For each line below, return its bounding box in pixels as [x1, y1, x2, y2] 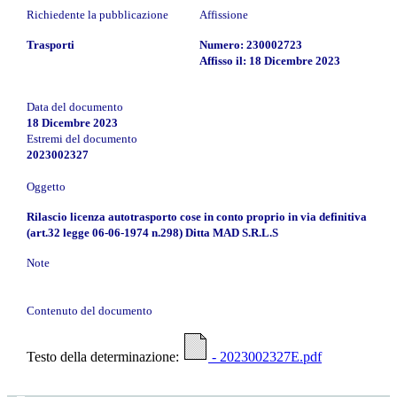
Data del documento [27, 99, 123, 113]
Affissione [199, 7, 248, 21]
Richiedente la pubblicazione [27, 7, 168, 21]
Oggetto [27, 179, 66, 193]
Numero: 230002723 [199, 37, 302, 51]
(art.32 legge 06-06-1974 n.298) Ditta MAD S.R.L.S [27, 225, 278, 239]
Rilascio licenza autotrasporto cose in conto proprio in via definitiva [27, 209, 367, 223]
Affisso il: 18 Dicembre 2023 [199, 53, 340, 67]
